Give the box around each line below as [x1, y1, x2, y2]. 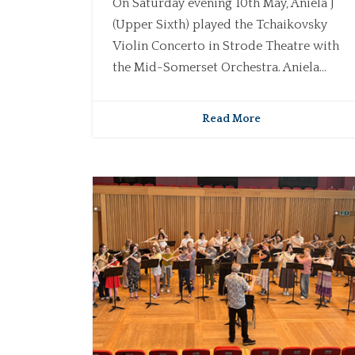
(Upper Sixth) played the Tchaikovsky [113, 17, 327, 32]
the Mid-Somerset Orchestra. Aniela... [113, 59, 326, 74]
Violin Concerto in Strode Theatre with [113, 38, 339, 53]
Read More [201, 112, 261, 125]
